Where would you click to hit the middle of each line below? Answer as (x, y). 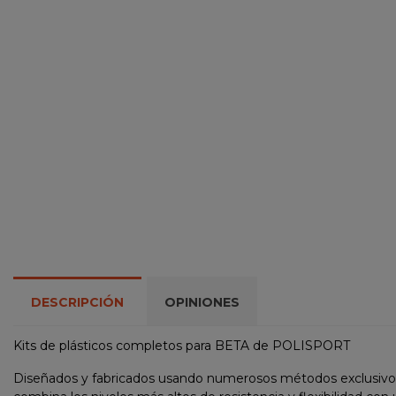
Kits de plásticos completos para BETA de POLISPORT (182, 346)
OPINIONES (202, 303)
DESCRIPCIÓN (77, 303)
